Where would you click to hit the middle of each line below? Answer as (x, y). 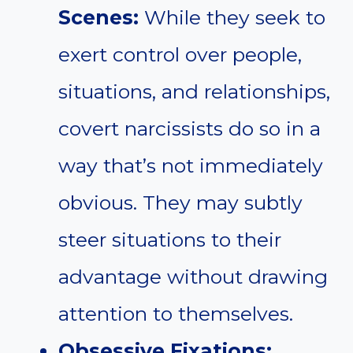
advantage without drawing (193, 277)
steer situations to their (170, 240)
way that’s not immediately (191, 166)
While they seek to (232, 18)
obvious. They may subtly (180, 203)
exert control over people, (180, 55)
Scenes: (98, 18)
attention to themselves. (176, 314)
